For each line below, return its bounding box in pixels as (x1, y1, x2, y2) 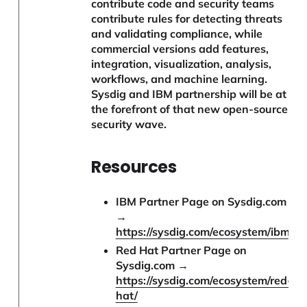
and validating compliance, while (91, 27, 263, 41)
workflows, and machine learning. (91, 72, 268, 86)
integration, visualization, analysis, (91, 57, 272, 71)
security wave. (91, 117, 167, 132)
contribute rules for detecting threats (91, 12, 283, 26)
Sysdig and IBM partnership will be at (91, 87, 287, 101)
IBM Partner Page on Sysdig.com (115, 195, 286, 209)
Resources (91, 156, 177, 179)
